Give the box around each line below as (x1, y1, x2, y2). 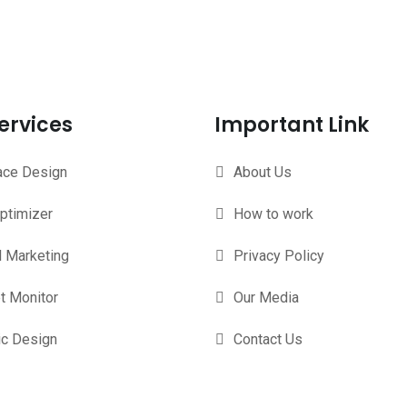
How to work (233, 205, 313, 223)
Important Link (214, 111, 369, 139)
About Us (233, 164, 292, 181)
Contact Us (233, 331, 303, 348)
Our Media (233, 289, 299, 306)
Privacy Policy (233, 247, 324, 264)
